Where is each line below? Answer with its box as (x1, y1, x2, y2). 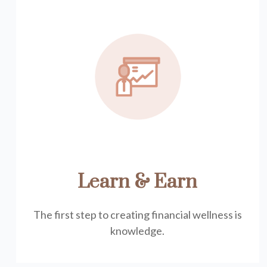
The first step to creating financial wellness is (33, 208, 242, 221)
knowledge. (110, 224, 165, 237)
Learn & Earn (77, 170, 198, 194)
